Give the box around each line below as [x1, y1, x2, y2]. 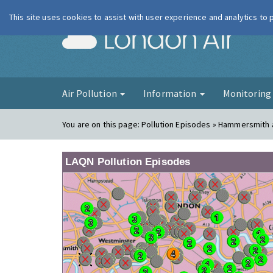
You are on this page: [62, 119, 142, 130]
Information [143, 87, 199, 99]
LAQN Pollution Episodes [65, 156, 191, 168]
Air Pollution [62, 87, 119, 99]
